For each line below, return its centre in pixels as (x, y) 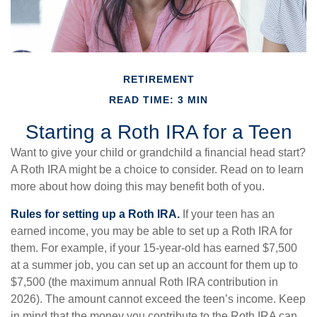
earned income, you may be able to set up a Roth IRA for (151, 231)
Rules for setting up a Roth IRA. (95, 214)
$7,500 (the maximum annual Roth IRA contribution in (144, 282)
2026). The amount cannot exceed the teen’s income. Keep (158, 299)
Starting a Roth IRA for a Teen (158, 132)
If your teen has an (227, 214)
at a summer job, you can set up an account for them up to (154, 265)
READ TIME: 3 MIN (158, 100)
